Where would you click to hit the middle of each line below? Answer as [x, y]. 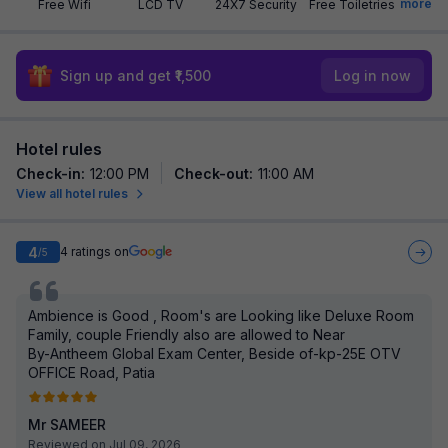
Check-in [48, 173]
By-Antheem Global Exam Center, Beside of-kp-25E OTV [214, 353]
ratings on [100, 251]
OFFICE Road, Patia [91, 372]
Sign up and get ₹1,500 [135, 75]
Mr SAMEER [67, 424]
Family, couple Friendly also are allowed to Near [186, 334]
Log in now [372, 75]
